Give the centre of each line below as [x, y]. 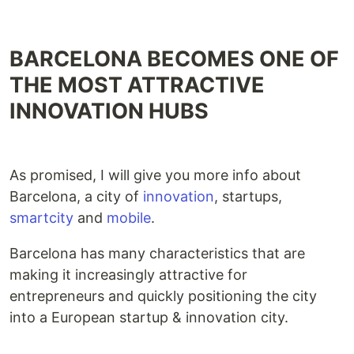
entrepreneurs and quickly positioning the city [163, 296]
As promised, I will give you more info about [155, 175]
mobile [129, 218]
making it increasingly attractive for [128, 275]
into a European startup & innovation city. [149, 317]
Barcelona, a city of [76, 196]
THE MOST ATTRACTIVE [137, 85]
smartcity [41, 218]
